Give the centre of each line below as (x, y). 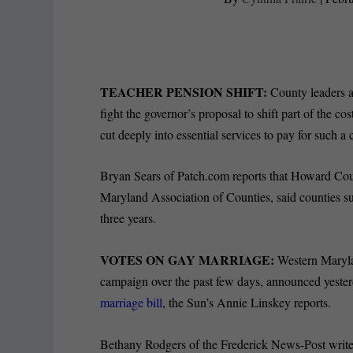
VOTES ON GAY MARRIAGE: (189, 260)
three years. (128, 218)
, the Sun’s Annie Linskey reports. (247, 303)
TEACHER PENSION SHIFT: (184, 91)
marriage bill (132, 303)
